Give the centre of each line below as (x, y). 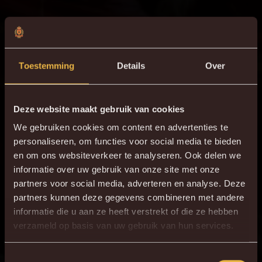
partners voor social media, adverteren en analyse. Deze (130, 183)
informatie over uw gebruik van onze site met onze (117, 169)
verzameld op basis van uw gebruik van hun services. (124, 225)
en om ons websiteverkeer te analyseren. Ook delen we (127, 155)
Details (131, 65)
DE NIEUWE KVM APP (131, 235)
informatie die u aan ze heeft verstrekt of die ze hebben (126, 211)
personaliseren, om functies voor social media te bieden (127, 141)
